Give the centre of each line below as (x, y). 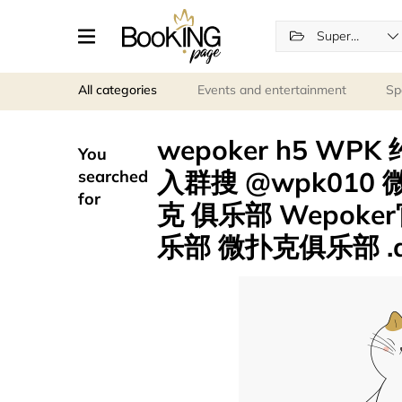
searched (113, 176)
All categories (118, 89)
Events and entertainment (271, 89)
